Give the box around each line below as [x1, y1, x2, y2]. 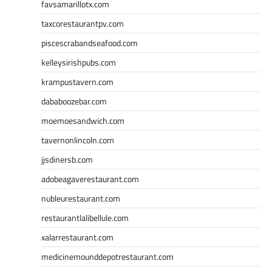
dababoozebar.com [41, 94, 107, 107]
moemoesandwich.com [41, 114, 124, 127]
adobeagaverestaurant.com [41, 172, 139, 185]
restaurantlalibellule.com [41, 211, 129, 224]
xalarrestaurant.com [41, 230, 114, 243]
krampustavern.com [41, 75, 114, 88]
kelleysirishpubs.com [41, 55, 116, 69]
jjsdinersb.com [41, 152, 93, 166]
